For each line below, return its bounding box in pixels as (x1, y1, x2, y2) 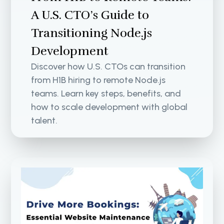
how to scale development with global (31, 101, 188, 112)
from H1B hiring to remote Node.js (31, 74, 166, 85)
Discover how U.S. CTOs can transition (31, 61, 186, 72)
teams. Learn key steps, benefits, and (31, 88, 181, 99)
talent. (31, 115, 58, 126)
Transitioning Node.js (31, 25, 152, 40)
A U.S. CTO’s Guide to (31, 7, 149, 22)
